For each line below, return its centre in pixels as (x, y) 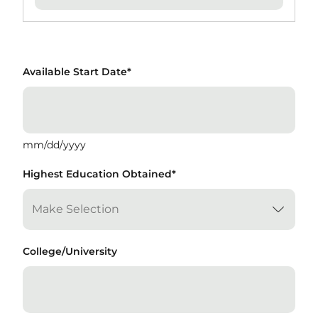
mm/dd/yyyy (54, 145)
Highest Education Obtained (97, 174)
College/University (70, 251)
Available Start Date (75, 72)
